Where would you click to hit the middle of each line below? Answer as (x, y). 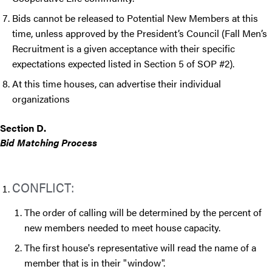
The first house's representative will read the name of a (140, 248)
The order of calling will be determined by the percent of (143, 212)
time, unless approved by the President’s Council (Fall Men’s (140, 33)
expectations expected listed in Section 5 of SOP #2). (124, 64)
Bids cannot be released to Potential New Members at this (135, 18)
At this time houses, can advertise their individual (117, 84)
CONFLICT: (45, 187)
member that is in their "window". (96, 263)
